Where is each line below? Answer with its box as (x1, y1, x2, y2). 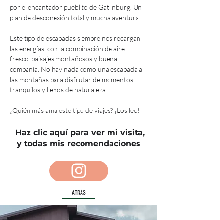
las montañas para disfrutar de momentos (10, 75, 135, 83)
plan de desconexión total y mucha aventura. (10, 13, 140, 22)
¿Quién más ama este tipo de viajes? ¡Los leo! (10, 106, 140, 114)
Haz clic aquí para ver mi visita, (12, 127, 145, 137)
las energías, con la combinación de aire (10, 44, 126, 53)
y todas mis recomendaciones (17, 138, 140, 148)
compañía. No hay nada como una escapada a (10, 64, 144, 73)
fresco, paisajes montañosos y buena (10, 54, 119, 63)
